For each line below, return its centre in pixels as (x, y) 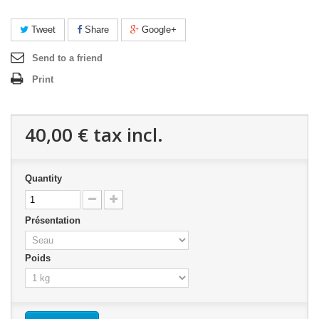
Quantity (43, 179)
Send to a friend (67, 58)
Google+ (158, 30)
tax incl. (126, 135)
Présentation (54, 221)
